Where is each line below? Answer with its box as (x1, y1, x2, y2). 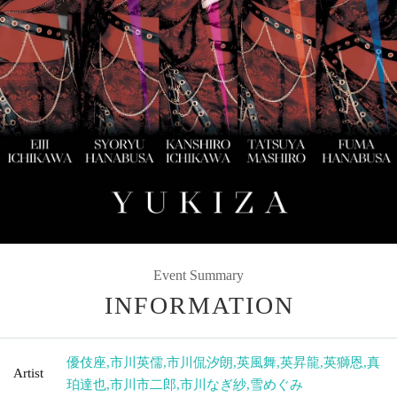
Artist (13, 365, 43, 380)
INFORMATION (105, 291, 294, 319)
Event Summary (153, 267, 244, 283)
